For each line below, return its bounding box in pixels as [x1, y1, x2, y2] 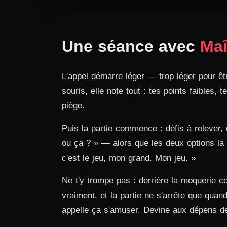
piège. [62, 100, 85, 110]
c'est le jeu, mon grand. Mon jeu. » [62, 153, 196, 163]
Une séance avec [62, 36, 200, 55]
